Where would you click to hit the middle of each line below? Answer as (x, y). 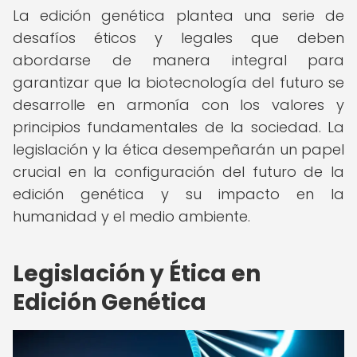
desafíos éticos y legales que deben (178, 38)
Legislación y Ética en (137, 274)
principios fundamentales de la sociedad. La (178, 127)
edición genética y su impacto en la (178, 194)
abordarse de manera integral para (178, 60)
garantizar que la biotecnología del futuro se (178, 82)
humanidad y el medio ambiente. (131, 216)
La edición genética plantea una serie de (178, 16)
